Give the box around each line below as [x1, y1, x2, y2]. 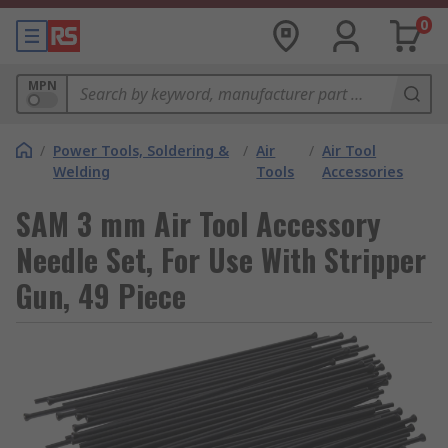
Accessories [322, 162, 404, 181]
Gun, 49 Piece [16, 273, 186, 318]
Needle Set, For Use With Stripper [16, 237, 426, 282]
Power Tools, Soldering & [53, 141, 229, 160]
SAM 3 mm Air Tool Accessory [16, 201, 381, 246]
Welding [53, 162, 110, 181]
